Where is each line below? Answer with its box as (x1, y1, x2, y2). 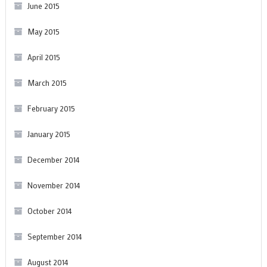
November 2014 (27, 179, 80, 190)
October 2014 (27, 205, 72, 216)
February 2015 (27, 103, 75, 113)
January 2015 (27, 128, 70, 139)
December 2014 (27, 154, 80, 164)
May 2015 (27, 26, 60, 36)
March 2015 (27, 77, 67, 88)
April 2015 (27, 51, 60, 62)
